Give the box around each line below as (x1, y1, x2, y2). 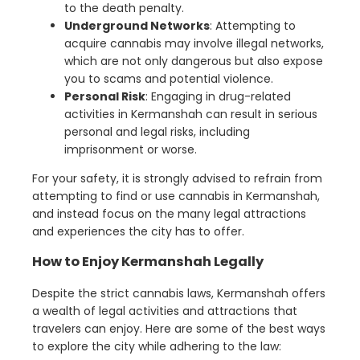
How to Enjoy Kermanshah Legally (32, 252, 264, 272)
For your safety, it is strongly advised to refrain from (32, 170, 322, 186)
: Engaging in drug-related (145, 88, 291, 104)
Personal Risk (64, 88, 145, 104)
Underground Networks (64, 17, 210, 34)
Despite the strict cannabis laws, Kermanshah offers (32, 284, 325, 301)
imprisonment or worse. (64, 141, 197, 157)
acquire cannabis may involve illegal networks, (64, 35, 324, 51)
